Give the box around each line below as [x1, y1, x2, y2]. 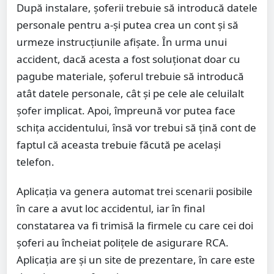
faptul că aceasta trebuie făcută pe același [17, 138, 221, 152]
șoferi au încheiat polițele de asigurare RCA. [17, 235, 229, 250]
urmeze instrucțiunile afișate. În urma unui [17, 35, 227, 50]
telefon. [17, 155, 54, 169]
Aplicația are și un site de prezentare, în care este [17, 253, 255, 267]
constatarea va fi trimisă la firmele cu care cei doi [17, 218, 253, 233]
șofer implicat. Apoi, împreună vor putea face [17, 103, 235, 118]
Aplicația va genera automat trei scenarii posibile [17, 184, 253, 199]
